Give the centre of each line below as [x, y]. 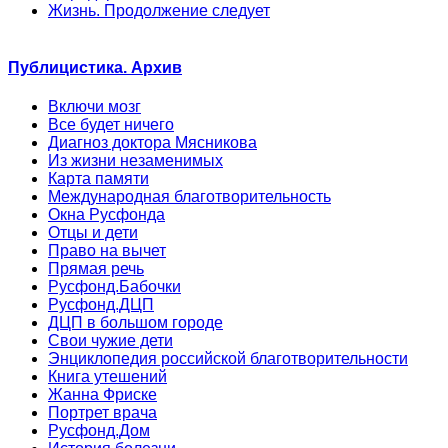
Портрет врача [102, 413]
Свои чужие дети [110, 341]
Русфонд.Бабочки [114, 287]
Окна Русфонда [106, 215]
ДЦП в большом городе [135, 323]
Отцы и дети [93, 233]
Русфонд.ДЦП [101, 305]
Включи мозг [94, 107]
